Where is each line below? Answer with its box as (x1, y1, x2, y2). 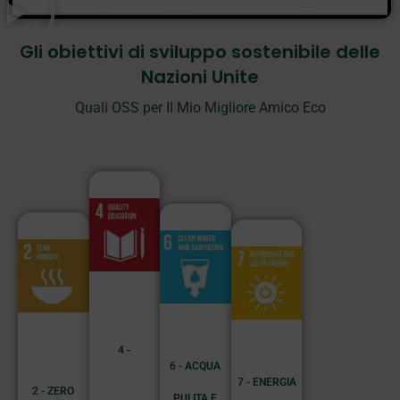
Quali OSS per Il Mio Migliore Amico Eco (74, 98, 326, 116)
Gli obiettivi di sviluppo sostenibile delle (20, 38, 380, 64)
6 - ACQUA (170, 360, 221, 373)
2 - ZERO (32, 385, 75, 398)
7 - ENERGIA (237, 376, 296, 389)
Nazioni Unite (141, 63, 259, 89)
